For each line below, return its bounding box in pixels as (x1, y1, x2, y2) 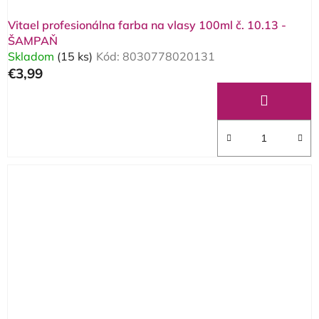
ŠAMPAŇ (8, 33, 58, 48)
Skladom (8, 49, 57, 64)
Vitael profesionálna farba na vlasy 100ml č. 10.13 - (8, 18, 286, 33)
